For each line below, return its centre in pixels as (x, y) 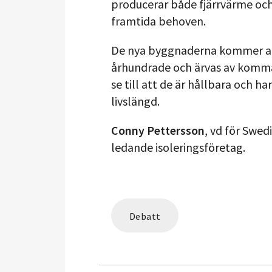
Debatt (145, 216)
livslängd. (135, 101)
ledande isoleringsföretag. (178, 147)
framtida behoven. (158, 21)
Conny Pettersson (158, 130)
